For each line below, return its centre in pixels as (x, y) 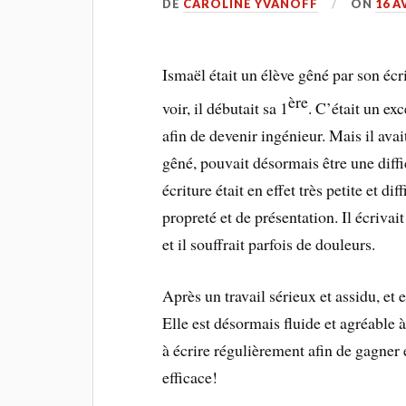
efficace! (190, 377)
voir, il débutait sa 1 (226, 108)
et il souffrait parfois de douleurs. (269, 244)
